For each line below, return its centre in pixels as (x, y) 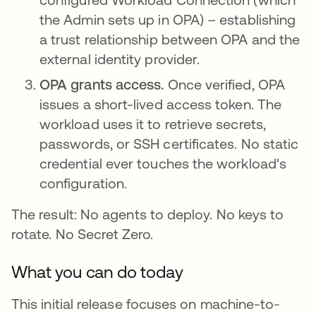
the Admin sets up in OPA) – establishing (168, 19)
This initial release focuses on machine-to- (146, 303)
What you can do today (97, 272)
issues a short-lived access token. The (161, 104)
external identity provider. (120, 59)
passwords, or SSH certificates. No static (169, 143)
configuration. (84, 183)
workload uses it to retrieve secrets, (153, 123)
